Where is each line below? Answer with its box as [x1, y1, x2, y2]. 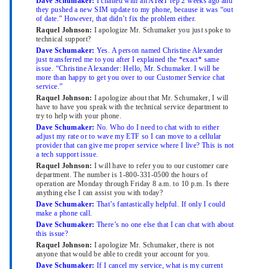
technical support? [36, 35, 91, 44]
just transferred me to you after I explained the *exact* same [36, 55, 219, 64]
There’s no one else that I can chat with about [96, 220, 234, 229]
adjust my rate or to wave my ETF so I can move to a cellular [36, 132, 222, 141]
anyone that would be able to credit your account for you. [36, 250, 210, 259]
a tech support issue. [36, 150, 98, 159]
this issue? [36, 229, 68, 238]
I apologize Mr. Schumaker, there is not [94, 241, 214, 250]
